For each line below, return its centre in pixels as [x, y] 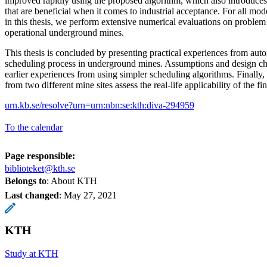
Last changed [32, 195]
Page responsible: [40, 156]
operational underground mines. [64, 32]
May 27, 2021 [90, 195]
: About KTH [72, 181]
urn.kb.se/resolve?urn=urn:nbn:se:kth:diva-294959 [100, 105]
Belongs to [26, 181]
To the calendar [34, 127]
